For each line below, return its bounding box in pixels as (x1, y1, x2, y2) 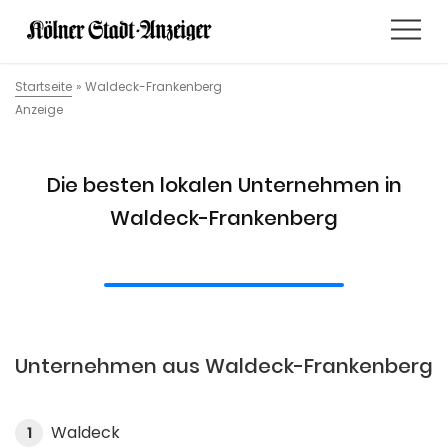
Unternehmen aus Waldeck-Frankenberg (15, 352, 433, 380)
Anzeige (15, 101, 63, 118)
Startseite (15, 78, 72, 95)
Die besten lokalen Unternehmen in (46, 171, 402, 199)
